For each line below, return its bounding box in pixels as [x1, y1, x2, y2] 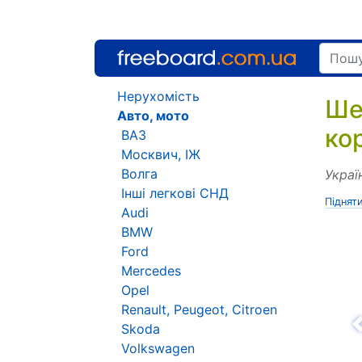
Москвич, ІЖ [121, 146, 200, 162]
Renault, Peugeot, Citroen [121, 301, 277, 318]
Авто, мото [117, 107, 189, 124]
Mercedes [121, 263, 181, 279]
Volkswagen [121, 340, 195, 356]
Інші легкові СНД [121, 185, 229, 201]
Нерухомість [117, 88, 200, 104]
